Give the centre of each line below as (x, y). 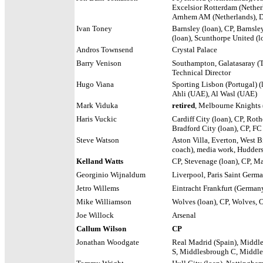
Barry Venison (100, 63)
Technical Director (201, 73)
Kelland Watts (100, 161)
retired (183, 105)
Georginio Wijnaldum (113, 175)
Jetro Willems (100, 188)
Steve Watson (98, 140)
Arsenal (184, 215)
